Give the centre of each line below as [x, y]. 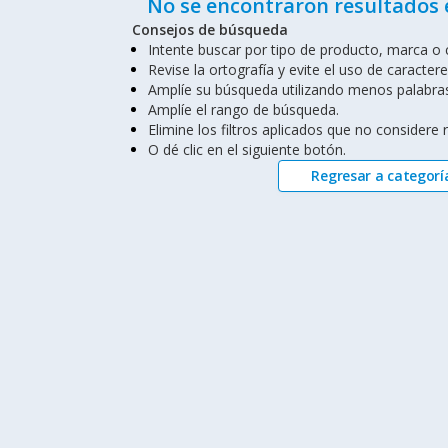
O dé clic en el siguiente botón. [246, 149]
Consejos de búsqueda [209, 29]
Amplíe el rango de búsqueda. [243, 109]
